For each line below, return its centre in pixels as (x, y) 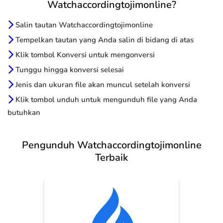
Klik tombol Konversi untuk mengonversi (84, 55)
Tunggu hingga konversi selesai (69, 70)
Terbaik (111, 158)
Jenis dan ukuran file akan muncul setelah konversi (102, 85)
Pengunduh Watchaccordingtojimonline (111, 145)
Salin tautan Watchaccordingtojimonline (83, 25)
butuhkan (24, 113)
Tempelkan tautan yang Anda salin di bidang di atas (104, 40)
